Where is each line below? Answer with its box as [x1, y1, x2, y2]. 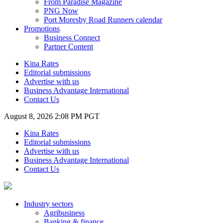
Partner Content [44, 42, 93, 51]
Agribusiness [44, 209, 85, 217]
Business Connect [44, 33, 100, 42]
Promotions [24, 24, 60, 33]
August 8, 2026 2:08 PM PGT [4, 112, 100, 120]
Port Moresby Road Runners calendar [44, 15, 162, 24]
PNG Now [44, 6, 78, 15]
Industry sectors [24, 200, 73, 208]
